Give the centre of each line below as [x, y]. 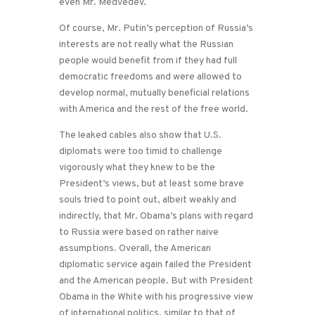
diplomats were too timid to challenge [141, 151]
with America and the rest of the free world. [154, 109]
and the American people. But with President [156, 281]
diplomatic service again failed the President [155, 264]
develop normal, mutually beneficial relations [154, 93]
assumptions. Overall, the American [135, 248]
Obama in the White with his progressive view [156, 297]
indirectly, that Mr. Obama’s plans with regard [156, 216]
